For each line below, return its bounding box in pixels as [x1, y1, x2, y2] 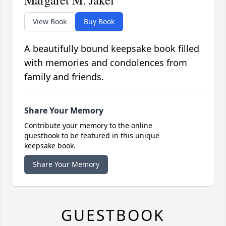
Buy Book [84, 17, 115, 27]
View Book [33, 17, 67, 27]
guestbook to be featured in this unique [24, 131, 159, 141]
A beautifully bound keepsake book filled [24, 42, 199, 55]
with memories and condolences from [24, 56, 187, 69]
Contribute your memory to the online [24, 121, 152, 131]
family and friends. [24, 71, 104, 83]
